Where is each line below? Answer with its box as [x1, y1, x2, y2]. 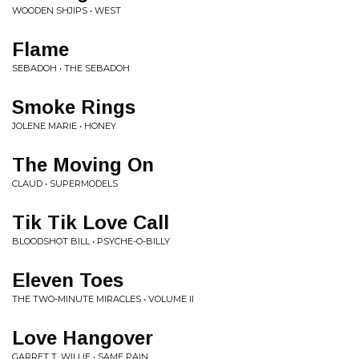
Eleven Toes [12, 269, 123, 291]
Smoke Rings [12, 96, 135, 118]
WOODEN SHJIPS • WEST [12, 5, 121, 16]
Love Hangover [12, 327, 153, 349]
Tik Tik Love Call [12, 212, 169, 233]
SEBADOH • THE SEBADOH [12, 63, 130, 74]
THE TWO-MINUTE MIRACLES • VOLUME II [12, 293, 194, 305]
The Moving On [12, 154, 154, 175]
